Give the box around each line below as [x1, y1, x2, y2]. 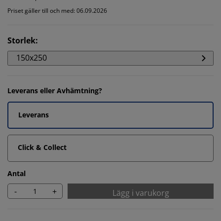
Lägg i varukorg [112, 187, 169, 198]
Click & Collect [18, 143, 67, 152]
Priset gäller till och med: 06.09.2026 [7, 6, 107, 15]
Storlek [7, 35, 36, 46]
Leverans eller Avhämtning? [7, 86, 102, 95]
